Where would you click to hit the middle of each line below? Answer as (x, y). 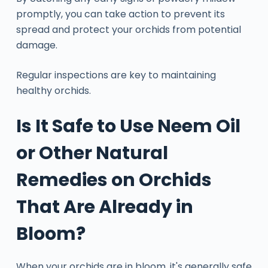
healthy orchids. (53, 90)
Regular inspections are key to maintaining (116, 75)
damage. (36, 45)
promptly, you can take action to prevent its (120, 14)
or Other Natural (92, 153)
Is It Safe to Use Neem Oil (128, 126)
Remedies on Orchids (114, 180)
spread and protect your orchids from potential (128, 29)
